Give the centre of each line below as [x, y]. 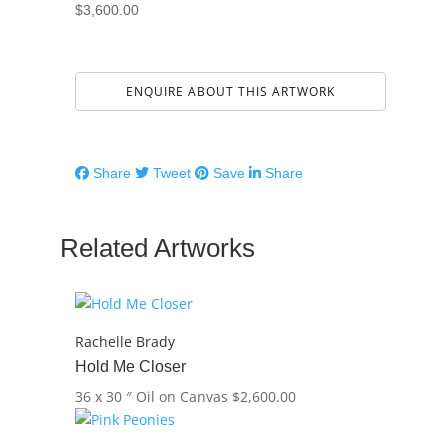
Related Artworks [157, 248]
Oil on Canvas [181, 396]
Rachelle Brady [124, 341]
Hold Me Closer [130, 366]
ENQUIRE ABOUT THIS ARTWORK [230, 91]
